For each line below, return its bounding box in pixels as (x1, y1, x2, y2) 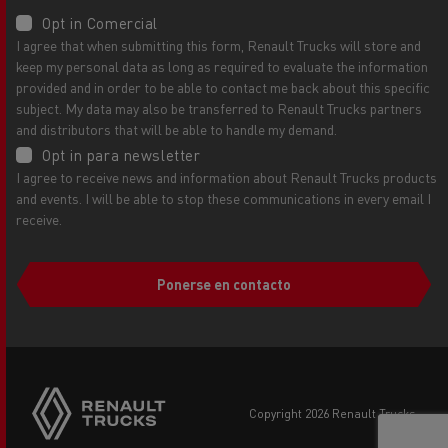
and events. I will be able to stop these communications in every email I (16, 189, 431, 208)
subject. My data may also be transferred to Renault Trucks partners (16, 99, 422, 118)
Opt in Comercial (42, 13, 158, 34)
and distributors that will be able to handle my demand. (16, 120, 337, 139)
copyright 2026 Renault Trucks (257, 406, 416, 422)
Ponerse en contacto (156, 275, 291, 294)
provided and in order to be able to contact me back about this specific (16, 78, 430, 97)
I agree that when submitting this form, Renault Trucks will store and (16, 36, 421, 55)
